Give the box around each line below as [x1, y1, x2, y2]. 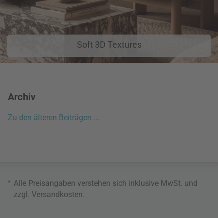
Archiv [8, 91, 36, 103]
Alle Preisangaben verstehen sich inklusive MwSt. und [14, 178, 198, 188]
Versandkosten [32, 189, 83, 199]
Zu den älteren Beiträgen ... [8, 112, 99, 122]
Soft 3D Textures [76, 39, 142, 50]
